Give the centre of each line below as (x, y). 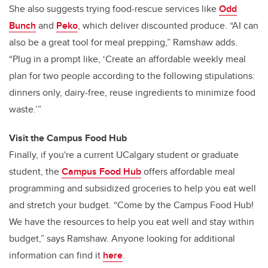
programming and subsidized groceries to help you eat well (133, 188)
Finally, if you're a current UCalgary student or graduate (124, 155)
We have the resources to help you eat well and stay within (132, 222)
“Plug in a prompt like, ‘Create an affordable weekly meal (127, 59)
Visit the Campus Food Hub (68, 138)
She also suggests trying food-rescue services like (114, 9)
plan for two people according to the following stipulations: (132, 76)
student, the (35, 172)
